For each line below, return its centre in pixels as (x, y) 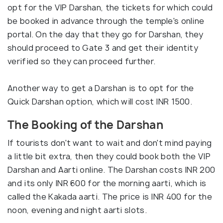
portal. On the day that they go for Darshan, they (106, 34)
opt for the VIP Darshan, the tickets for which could (110, 7)
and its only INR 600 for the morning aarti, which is (107, 183)
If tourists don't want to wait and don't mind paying (110, 143)
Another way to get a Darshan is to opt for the (101, 88)
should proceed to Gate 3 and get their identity (103, 48)
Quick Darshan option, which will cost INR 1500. (100, 102)
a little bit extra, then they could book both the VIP (109, 156)
